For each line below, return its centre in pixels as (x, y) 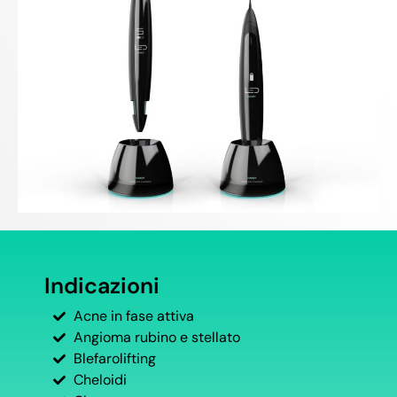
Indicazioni (102, 286)
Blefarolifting (114, 359)
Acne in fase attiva (133, 316)
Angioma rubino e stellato (156, 338)
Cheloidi (100, 380)
